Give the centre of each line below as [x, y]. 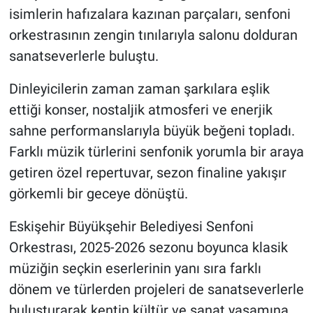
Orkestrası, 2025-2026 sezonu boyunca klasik [148, 248]
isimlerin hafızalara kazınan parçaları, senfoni [150, 14]
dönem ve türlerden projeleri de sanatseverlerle [156, 290]
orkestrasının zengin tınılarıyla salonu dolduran [153, 35]
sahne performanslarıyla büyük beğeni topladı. [152, 131]
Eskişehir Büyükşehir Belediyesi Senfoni [131, 227]
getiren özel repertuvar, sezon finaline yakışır [147, 173]
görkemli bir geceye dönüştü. [98, 194]
